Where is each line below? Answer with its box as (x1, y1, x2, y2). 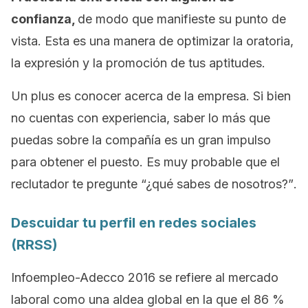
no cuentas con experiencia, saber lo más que (11, 111, 270, 125)
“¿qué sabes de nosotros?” (141, 177, 294, 191)
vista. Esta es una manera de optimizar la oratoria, (11, 34, 294, 48)
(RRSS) (11, 236, 58, 253)
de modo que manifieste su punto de (78, 12, 286, 26)
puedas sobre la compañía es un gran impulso (11, 133, 271, 147)
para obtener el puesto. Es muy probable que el (11, 155, 280, 169)
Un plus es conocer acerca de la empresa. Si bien (11, 89, 291, 103)
